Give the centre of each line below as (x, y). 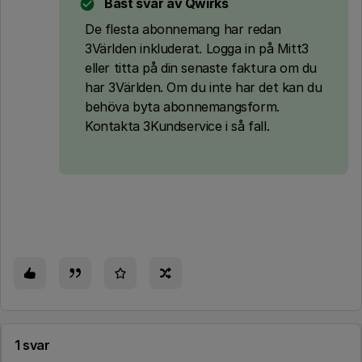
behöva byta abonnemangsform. (182, 107)
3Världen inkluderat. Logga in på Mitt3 (197, 48)
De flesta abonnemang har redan (183, 29)
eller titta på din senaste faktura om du (201, 68)
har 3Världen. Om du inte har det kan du (204, 87)
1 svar (32, 345)
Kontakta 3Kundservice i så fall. (177, 126)
